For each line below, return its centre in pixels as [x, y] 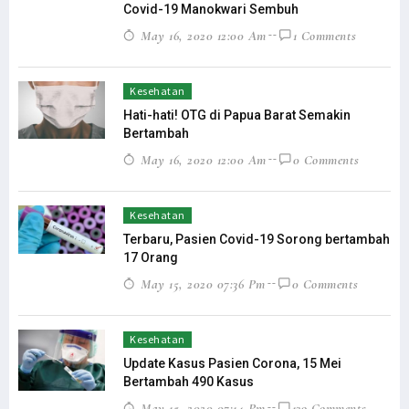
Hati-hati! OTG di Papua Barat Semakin [237, 115]
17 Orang [151, 257]
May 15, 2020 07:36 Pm [201, 283]
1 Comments [325, 35]
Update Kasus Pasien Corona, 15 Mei [232, 363]
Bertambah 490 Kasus [189, 381]
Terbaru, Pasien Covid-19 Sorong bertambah [257, 239]
